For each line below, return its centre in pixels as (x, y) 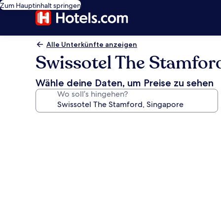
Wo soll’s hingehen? (92, 94)
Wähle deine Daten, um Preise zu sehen (125, 83)
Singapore (64, 195)
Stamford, (63, 180)
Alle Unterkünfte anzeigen (92, 44)
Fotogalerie (68, 123)
